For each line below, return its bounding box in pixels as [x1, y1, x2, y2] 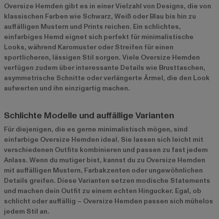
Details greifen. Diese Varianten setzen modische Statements [4, 175, 210, 185]
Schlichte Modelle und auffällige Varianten [4, 109, 174, 122]
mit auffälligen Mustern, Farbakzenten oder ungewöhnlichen [4, 165, 203, 175]
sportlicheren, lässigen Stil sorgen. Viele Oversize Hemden [4, 52, 200, 62]
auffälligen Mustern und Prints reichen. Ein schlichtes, [4, 22, 181, 31]
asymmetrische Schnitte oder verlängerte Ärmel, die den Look [4, 73, 210, 83]
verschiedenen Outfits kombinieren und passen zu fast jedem [4, 145, 208, 154]
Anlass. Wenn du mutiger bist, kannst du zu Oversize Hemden [4, 155, 205, 165]
